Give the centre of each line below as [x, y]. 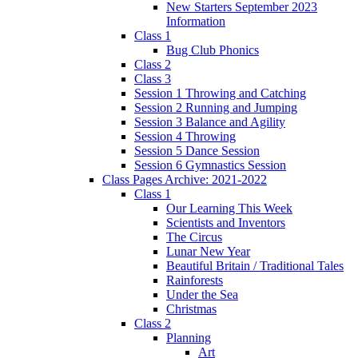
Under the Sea [202, 295]
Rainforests [195, 280]
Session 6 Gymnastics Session [210, 165]
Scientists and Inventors [226, 223]
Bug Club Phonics [213, 50]
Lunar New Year [208, 252]
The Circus [194, 237]
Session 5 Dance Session [197, 151]
